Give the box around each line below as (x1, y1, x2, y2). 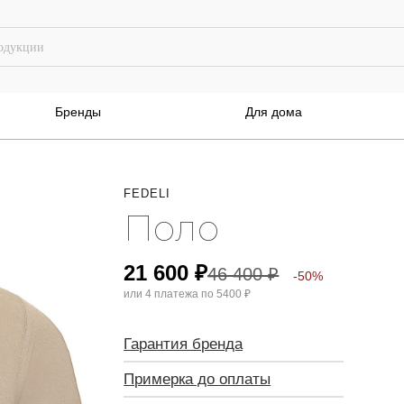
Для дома (244, 105, 302, 119)
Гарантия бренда (124, 335, 243, 353)
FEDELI (124, 187, 171, 200)
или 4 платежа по (124, 288, 217, 300)
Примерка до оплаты (124, 371, 271, 388)
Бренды (55, 105, 102, 119)
